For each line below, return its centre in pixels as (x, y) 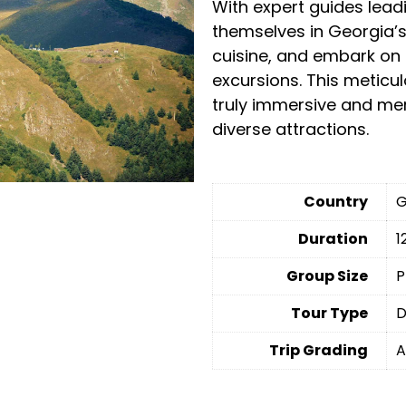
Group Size (327, 275)
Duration (333, 238)
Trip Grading (319, 350)
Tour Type (329, 313)
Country (336, 201)
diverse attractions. (290, 129)
